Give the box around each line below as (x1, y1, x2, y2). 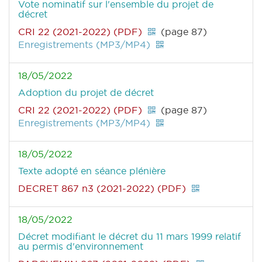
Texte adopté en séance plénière (18, 165, 166, 177)
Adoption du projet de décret (18, 87, 154, 99)
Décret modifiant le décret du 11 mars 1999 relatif (18, 230, 241, 243)
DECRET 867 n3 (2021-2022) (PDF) (18, 182, 186, 195)
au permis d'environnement (18, 240, 143, 253)
